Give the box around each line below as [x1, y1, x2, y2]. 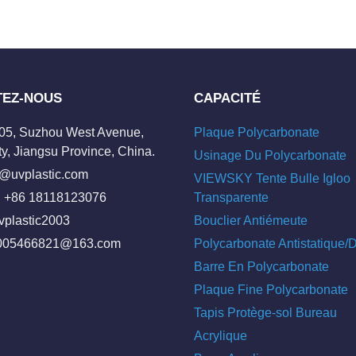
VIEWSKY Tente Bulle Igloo [194, 172, 350, 185]
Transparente [194, 191, 269, 204]
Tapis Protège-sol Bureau [194, 306, 337, 319]
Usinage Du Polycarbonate [194, 149, 346, 162]
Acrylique [194, 329, 247, 342]
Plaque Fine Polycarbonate [194, 283, 348, 296]
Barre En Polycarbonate [194, 260, 329, 273]
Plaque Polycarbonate [194, 126, 319, 139]
